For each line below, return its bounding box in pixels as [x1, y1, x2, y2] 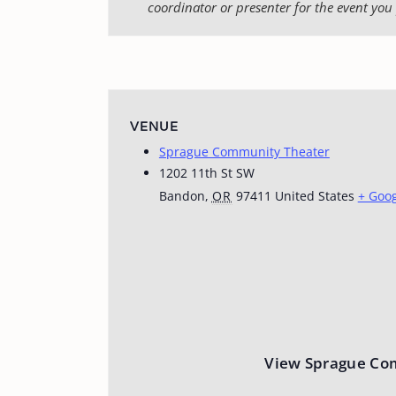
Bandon [158, 187, 205, 204]
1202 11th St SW [158, 164, 255, 181]
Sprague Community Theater [158, 143, 330, 160]
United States [274, 187, 354, 204]
